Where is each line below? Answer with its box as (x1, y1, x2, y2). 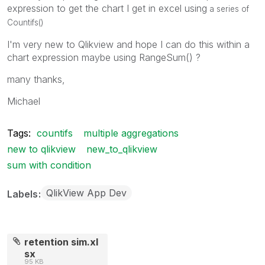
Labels (7, 188, 40, 200)
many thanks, (7, 73, 65, 85)
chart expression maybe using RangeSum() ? (7, 51, 201, 63)
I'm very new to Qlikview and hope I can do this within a (7, 38, 250, 50)
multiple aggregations (83, 127, 179, 139)
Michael (7, 95, 40, 107)
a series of (209, 4, 249, 14)
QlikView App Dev (46, 186, 127, 199)
